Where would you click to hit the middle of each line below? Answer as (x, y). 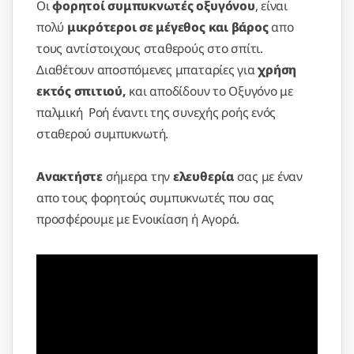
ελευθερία (203, 176)
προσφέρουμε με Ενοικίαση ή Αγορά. (147, 218)
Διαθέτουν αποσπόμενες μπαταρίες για (147, 69)
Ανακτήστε (70, 176)
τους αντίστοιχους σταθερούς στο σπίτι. (150, 48)
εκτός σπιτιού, (83, 90)
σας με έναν (268, 176)
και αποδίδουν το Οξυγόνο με (211, 90)
